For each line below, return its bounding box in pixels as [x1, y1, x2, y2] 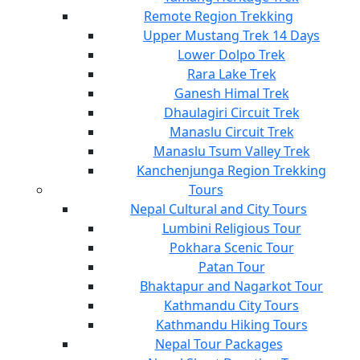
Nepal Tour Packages [154, 334, 283, 353]
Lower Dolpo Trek [178, 45, 285, 63]
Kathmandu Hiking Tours [155, 315, 308, 333]
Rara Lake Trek [186, 64, 276, 83]
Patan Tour [198, 257, 265, 276]
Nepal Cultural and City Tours [130, 199, 307, 218]
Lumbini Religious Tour [162, 219, 301, 237]
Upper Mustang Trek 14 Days [143, 26, 320, 44]
